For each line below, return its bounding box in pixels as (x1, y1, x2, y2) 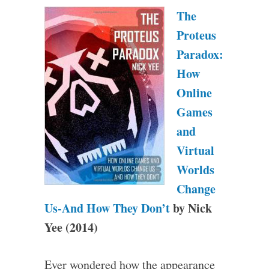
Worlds (176, 161, 214, 178)
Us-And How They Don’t (44, 199, 170, 217)
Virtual (176, 142, 214, 159)
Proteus (176, 26, 216, 44)
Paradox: (176, 46, 223, 63)
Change (176, 180, 216, 198)
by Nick (169, 199, 212, 217)
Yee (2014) (44, 219, 98, 236)
